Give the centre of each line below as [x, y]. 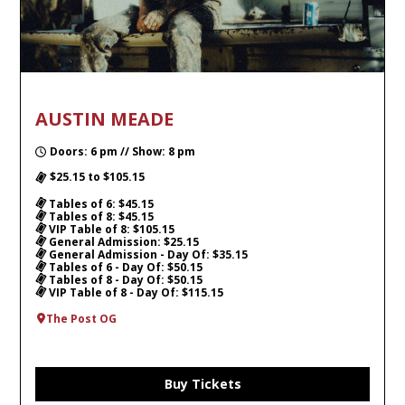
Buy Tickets [202, 384]
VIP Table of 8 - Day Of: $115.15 [135, 293]
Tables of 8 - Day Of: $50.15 [124, 280]
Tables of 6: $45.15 [100, 204]
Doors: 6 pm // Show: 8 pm [122, 152]
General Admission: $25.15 [122, 242]
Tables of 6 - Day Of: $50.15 [124, 268]
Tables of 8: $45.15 [100, 217]
